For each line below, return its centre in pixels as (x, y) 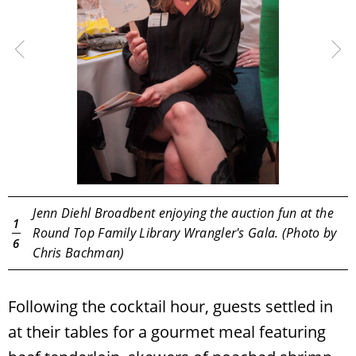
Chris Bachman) (79, 252)
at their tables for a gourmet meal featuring (167, 331)
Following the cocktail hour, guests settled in (170, 306)
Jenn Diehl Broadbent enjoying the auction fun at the (183, 213)
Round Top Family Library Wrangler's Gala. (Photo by (185, 232)
